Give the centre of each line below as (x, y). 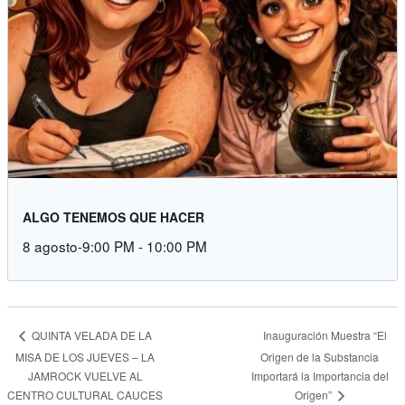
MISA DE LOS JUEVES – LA (85, 356)
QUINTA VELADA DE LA (90, 335)
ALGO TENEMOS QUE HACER (113, 217)
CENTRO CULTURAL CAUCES (85, 395)
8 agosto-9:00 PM (79, 245)
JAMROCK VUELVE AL (85, 375)
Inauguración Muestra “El (325, 334)
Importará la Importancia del (320, 376)
